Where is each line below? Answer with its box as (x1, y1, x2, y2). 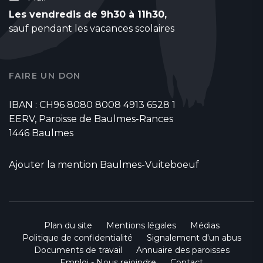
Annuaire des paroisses (136, 244, 230, 255)
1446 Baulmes (9, 127, 73, 139)
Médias (190, 220, 220, 231)
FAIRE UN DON (9, 70, 81, 81)
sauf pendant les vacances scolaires (9, 22, 174, 34)
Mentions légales (106, 220, 176, 231)
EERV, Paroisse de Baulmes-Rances (9, 113, 173, 124)
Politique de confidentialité (22, 232, 133, 243)
